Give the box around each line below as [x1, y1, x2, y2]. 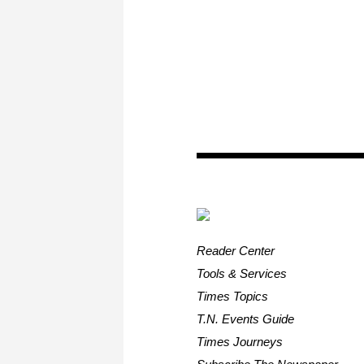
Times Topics [197, 288, 269, 303]
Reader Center [197, 243, 275, 258]
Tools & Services [197, 266, 288, 280]
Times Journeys [197, 334, 284, 349]
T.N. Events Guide [197, 311, 295, 326]
